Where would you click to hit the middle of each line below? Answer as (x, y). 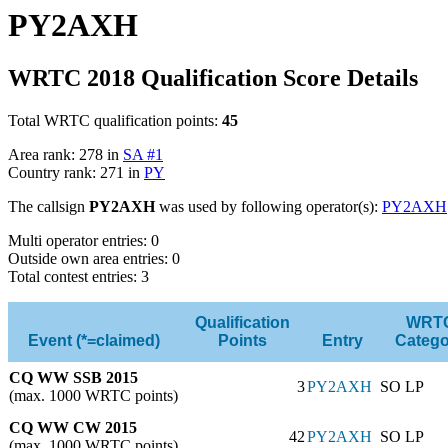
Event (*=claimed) (93, 340)
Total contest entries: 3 (78, 276)
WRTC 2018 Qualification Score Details (213, 77)
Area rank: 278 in (65, 154)
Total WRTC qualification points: (115, 120)
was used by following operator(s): (268, 206)
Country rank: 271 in (76, 172)
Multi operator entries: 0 (83, 240)
